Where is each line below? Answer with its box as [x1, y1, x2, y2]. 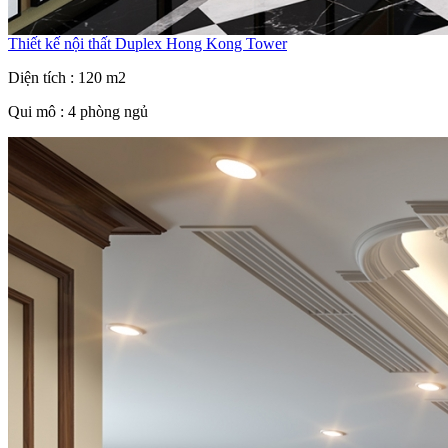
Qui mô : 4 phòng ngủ [8, 102, 148, 120]
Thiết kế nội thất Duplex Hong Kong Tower [8, 34, 287, 52]
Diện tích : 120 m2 [8, 68, 126, 86]
